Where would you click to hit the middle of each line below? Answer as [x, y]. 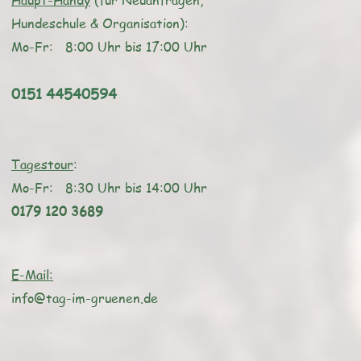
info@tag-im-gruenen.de [85, 298]
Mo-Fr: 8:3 [48, 188]
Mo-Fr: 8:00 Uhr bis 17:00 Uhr [109, 47]
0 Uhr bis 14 [122, 188]
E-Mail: [32, 275]
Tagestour [42, 164]
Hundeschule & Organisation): [100, 23]
